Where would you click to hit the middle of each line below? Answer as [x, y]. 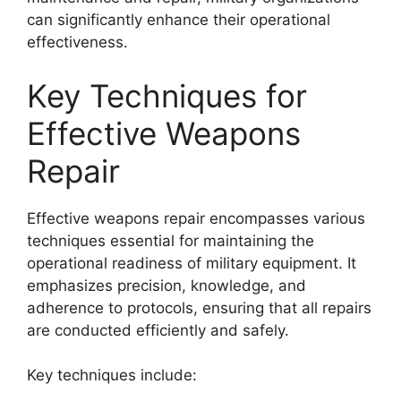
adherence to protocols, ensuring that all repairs [199, 307]
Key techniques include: [112, 375]
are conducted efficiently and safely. [158, 330]
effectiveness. [77, 42]
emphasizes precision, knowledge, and [166, 285]
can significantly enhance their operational [179, 20]
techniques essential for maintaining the [171, 240]
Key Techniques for [167, 95]
